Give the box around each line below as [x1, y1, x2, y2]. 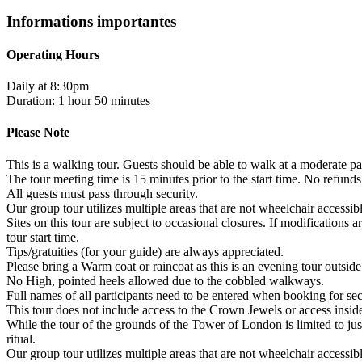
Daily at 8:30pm [6, 79, 89, 94]
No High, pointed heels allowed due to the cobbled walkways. [6, 273, 324, 288]
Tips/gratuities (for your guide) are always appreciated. [6, 244, 284, 259]
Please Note [6, 125, 69, 140]
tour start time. [6, 229, 79, 244]
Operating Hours [6, 47, 99, 61]
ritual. [6, 331, 36, 346]
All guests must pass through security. [6, 186, 198, 200]
